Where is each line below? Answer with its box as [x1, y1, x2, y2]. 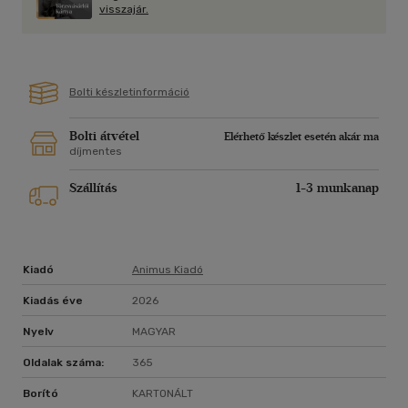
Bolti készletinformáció [69, 86, 189, 99]
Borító [23, 387, 58, 401]
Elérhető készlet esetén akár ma [224, 130, 379, 144]
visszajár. [99, 3, 148, 16]
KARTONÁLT [132, 387, 193, 401]
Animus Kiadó [132, 263, 203, 277]
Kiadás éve [23, 294, 83, 308]
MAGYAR [132, 325, 176, 339]
